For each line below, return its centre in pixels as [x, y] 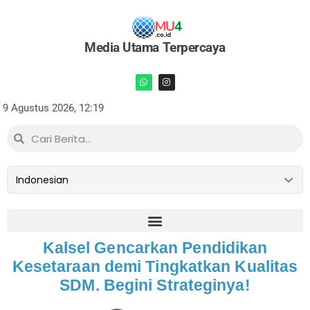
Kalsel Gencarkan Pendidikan [155, 248]
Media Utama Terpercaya [155, 47]
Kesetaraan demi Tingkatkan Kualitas [155, 266]
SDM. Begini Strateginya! [155, 285]
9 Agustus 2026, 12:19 [53, 108]
